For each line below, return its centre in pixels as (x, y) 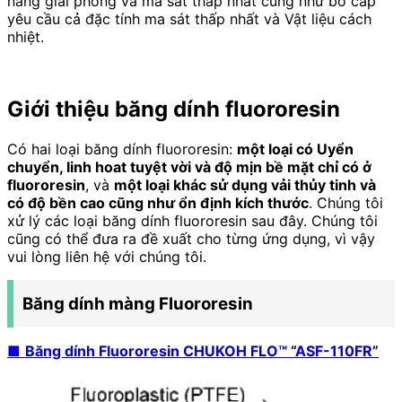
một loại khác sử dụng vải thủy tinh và (245, 184)
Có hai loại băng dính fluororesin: (122, 149)
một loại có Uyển (295, 149)
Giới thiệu (61, 109)
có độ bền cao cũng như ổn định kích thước (158, 202)
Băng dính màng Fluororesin (138, 303)
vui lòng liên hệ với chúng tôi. (107, 256)
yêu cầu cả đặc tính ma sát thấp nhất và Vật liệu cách (189, 19)
